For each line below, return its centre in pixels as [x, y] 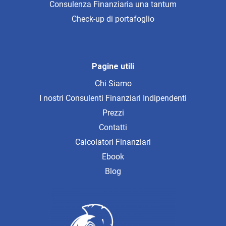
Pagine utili [113, 66]
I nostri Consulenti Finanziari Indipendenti [113, 98]
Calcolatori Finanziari [113, 142]
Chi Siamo [113, 83]
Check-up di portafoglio [113, 19]
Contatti [113, 127]
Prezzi [113, 112]
